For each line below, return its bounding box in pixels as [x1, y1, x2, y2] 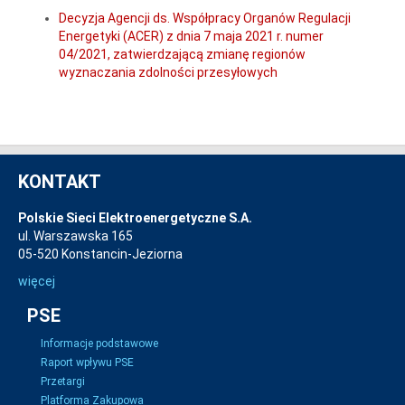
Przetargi [41, 375, 85, 388]
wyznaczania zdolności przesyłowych [59, 64, 278, 80]
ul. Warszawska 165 [18, 229, 133, 243]
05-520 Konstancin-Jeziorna [18, 247, 183, 261]
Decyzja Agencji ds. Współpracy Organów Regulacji [59, 10, 351, 25]
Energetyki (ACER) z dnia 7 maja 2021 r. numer [59, 28, 324, 43]
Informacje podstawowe [41, 337, 158, 350]
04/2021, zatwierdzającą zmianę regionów [59, 46, 306, 61]
